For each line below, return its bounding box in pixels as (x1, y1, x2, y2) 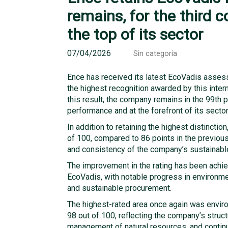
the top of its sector (67, 25, 203, 43)
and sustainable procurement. (67, 183, 172, 193)
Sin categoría (133, 49, 177, 58)
